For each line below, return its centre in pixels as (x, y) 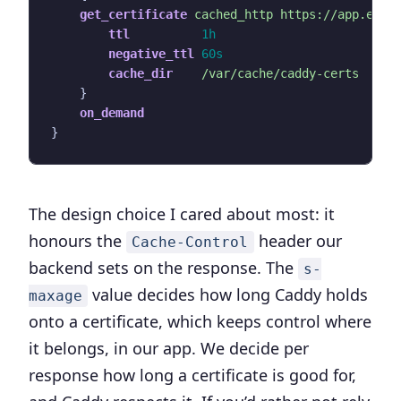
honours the (77, 241)
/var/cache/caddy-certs (280, 73)
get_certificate (133, 14)
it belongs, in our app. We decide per (169, 348)
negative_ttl (151, 54)
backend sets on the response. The (163, 268)
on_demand (112, 113)
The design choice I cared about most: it (182, 214)
